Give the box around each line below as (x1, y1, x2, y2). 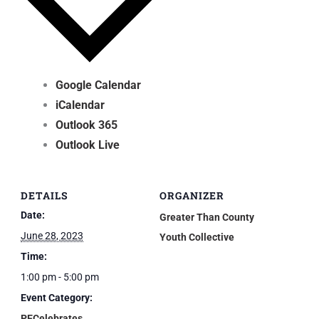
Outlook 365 (56, 118, 118, 132)
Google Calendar (56, 78, 142, 93)
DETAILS (20, 188, 68, 202)
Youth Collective (159, 231, 234, 243)
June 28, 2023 (20, 229, 83, 241)
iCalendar (56, 98, 105, 113)
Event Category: (20, 291, 93, 303)
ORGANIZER (159, 188, 224, 202)
